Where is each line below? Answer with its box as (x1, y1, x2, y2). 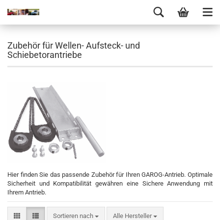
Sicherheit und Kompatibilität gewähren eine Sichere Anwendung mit (7, 180, 213, 187)
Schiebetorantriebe (7, 50, 82, 60)
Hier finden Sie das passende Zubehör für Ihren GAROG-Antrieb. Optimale (7, 171, 213, 178)
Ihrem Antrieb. (7, 189, 46, 196)
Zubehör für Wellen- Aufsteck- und (7, 40, 140, 51)
